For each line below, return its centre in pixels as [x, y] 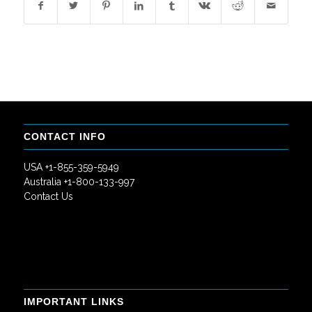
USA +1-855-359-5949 [71, 167]
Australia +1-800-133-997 [79, 182]
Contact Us [48, 197]
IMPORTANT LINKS [73, 302]
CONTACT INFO [64, 137]
